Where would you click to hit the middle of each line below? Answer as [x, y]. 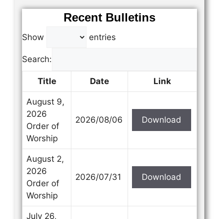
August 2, [45, 159]
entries [101, 37]
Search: [37, 59]
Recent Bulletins [109, 17]
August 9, [45, 102]
